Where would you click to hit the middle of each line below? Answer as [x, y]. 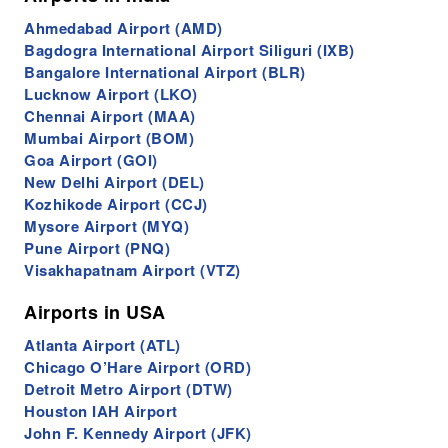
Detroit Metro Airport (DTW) [128, 388]
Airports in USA [95, 311]
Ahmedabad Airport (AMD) [123, 27]
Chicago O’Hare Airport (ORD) [138, 366]
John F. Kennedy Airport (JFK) [138, 432]
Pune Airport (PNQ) [97, 247]
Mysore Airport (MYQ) [107, 225]
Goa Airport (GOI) [91, 159]
